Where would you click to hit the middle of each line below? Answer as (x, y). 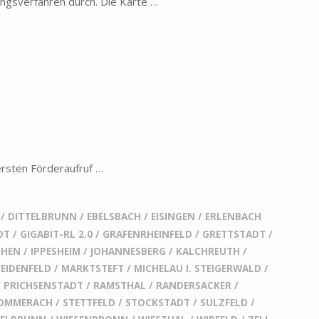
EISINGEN (173, 216)
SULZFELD (224, 302)
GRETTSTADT (234, 234)
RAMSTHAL (120, 285)
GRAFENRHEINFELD (148, 234)
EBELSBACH (114, 216)
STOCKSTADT (158, 302)
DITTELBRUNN (42, 216)
